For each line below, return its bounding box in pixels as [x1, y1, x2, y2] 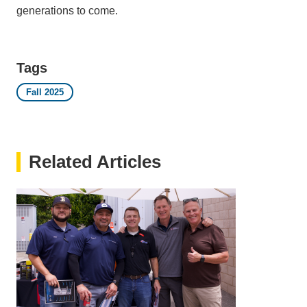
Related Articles [29, 151, 161, 172]
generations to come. [16, 4, 118, 16]
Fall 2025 [26, 86, 64, 97]
